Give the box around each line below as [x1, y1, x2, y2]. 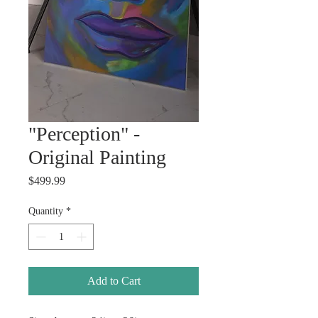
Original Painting [28, 146, 166, 168]
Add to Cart [87, 274, 141, 287]
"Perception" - [28, 122, 140, 145]
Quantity [28, 205, 63, 216]
